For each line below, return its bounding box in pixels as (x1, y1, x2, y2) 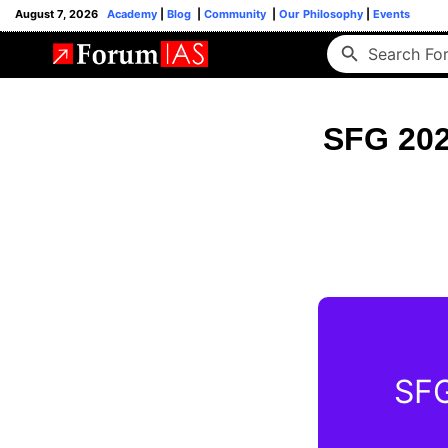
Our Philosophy (276, 7, 363, 21)
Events (370, 7, 410, 21)
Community (201, 7, 272, 21)
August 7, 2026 (15, 7, 107, 21)
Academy (107, 7, 157, 21)
